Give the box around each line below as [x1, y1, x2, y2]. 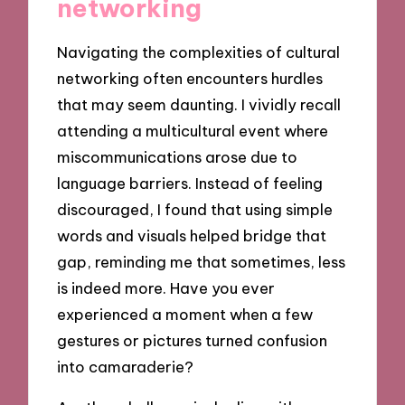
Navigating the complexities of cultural [57, 42, 341, 62]
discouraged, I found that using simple [57, 200, 334, 220]
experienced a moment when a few [57, 305, 314, 325]
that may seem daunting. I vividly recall [57, 95, 342, 115]
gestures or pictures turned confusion [57, 331, 328, 351]
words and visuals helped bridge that [57, 226, 327, 246]
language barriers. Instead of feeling [57, 174, 324, 193]
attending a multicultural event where [57, 121, 329, 141]
